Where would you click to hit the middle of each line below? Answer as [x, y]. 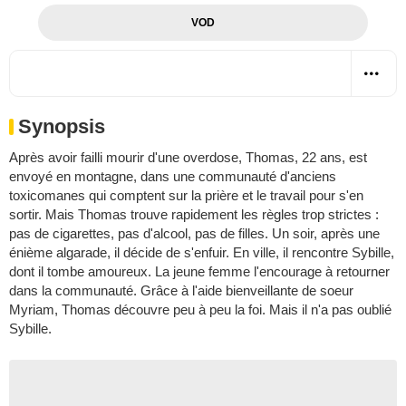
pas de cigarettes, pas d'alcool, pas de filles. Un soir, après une [194, 233]
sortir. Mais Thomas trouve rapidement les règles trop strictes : [194, 214]
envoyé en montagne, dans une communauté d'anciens [173, 176]
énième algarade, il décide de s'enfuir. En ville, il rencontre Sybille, [202, 252]
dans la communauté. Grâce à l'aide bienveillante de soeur [181, 290]
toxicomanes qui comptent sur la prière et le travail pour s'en [186, 195]
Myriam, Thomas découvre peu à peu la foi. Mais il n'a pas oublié [200, 309]
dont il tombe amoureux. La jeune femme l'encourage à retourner [199, 271]
